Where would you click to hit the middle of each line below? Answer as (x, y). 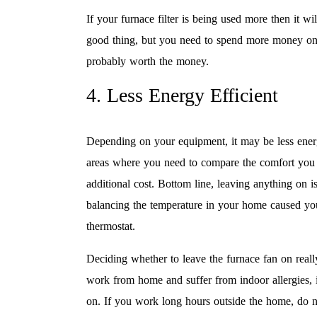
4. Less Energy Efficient (182, 95)
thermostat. (111, 226)
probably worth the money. (148, 61)
